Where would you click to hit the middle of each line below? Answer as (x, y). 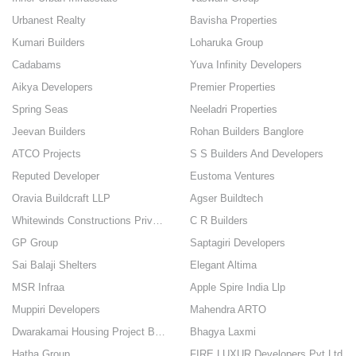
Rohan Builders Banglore (247, 132)
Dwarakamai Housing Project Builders (160, 332)
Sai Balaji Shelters (54, 265)
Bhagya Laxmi (223, 332)
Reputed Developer (56, 176)
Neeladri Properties (234, 109)
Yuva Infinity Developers (246, 65)
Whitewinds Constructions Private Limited (158, 221)
